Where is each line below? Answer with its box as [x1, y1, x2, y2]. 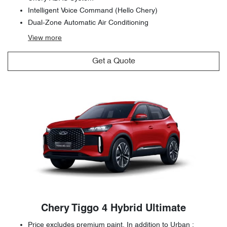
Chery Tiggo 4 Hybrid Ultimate [41, 204, 186, 213]
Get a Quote [92, 57, 135, 65]
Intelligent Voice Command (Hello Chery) [28, 7, 158, 14]
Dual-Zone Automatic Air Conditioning [28, 19, 148, 26]
